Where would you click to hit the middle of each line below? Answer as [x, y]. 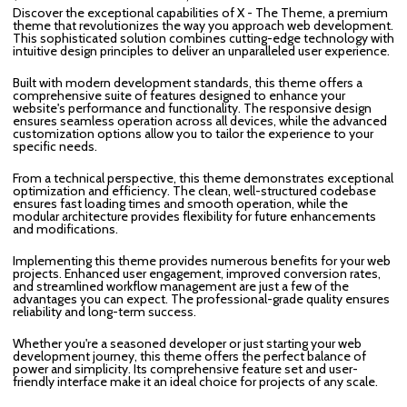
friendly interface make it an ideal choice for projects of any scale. [195, 382]
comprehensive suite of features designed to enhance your [179, 95]
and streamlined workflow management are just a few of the [181, 286]
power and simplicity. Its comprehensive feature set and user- [185, 369]
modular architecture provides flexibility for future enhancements [194, 216]
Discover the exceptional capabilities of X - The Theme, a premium [200, 13]
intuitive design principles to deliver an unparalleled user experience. [201, 51]
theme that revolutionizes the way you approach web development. [203, 25]
